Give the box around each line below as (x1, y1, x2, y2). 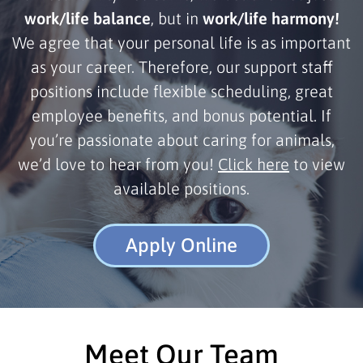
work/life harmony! (202, 8, 340, 28)
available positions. (113, 178, 250, 198)
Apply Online (126, 233, 237, 256)
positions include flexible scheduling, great (30, 81, 333, 100)
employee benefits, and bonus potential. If (32, 105, 331, 125)
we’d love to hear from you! (18, 154, 218, 173)
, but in (150, 8, 203, 28)
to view (289, 154, 345, 173)
